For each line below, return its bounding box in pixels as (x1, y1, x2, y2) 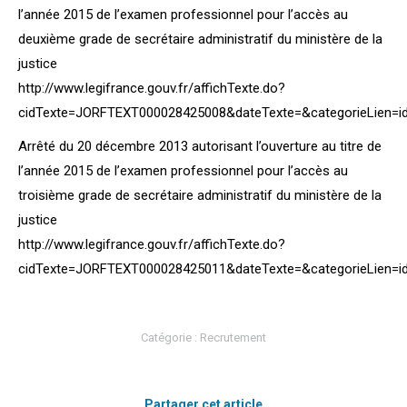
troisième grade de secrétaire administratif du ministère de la (18, 187, 382, 203)
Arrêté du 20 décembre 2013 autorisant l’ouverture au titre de (18, 138, 382, 154)
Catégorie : (141, 331, 200, 344)
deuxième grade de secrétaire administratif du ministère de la (18, 31, 382, 47)
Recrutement (200, 331, 266, 344)
